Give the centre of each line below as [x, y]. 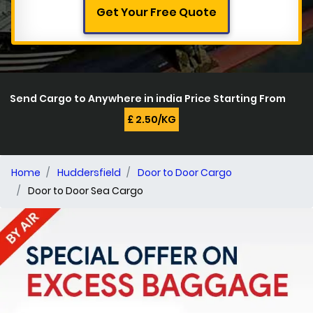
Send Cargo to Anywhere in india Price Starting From [151, 98]
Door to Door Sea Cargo [86, 190]
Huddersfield [89, 172]
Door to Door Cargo [185, 172]
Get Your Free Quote [156, 12]
